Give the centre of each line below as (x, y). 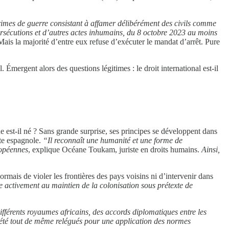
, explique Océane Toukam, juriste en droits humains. (115, 150)
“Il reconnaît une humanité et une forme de (113, 141)
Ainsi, (211, 150)
